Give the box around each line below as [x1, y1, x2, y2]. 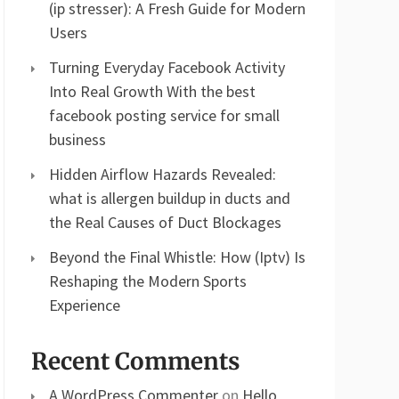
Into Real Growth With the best [49, 81, 256, 102]
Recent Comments [31, 346, 240, 376]
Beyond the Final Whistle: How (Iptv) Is [49, 247, 305, 267]
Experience [49, 295, 120, 315]
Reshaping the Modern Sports [49, 271, 247, 291]
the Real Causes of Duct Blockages [49, 212, 281, 232]
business [49, 129, 106, 150]
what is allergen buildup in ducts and [49, 188, 290, 208]
